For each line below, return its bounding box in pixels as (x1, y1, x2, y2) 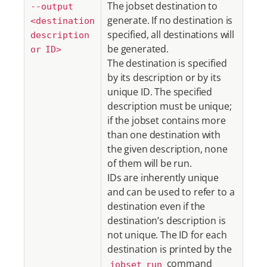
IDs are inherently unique (107, 171, 219, 184)
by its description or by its (107, 71, 221, 84)
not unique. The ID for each (107, 228, 227, 241)
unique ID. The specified (107, 85, 213, 98)
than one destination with (107, 128, 221, 141)
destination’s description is (107, 214, 226, 227)
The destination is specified (107, 57, 227, 70)
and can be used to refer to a (107, 185, 235, 198)
